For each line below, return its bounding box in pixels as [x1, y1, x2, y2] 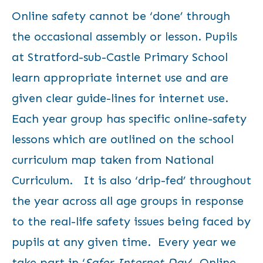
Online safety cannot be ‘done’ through [12, 9, 230, 23]
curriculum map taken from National [12, 153, 214, 167]
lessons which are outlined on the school [12, 132, 234, 146]
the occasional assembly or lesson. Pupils [12, 29, 237, 43]
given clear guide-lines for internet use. [12, 91, 232, 105]
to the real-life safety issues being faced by [12, 214, 251, 228]
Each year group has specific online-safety [12, 112, 247, 126]
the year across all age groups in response [12, 194, 244, 208]
